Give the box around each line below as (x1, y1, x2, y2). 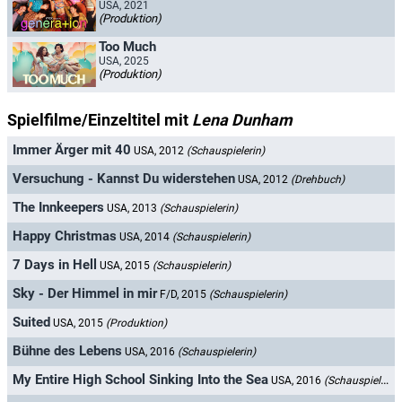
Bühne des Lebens (13, 343, 122, 360)
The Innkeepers (13, 199, 104, 216)
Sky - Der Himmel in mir (13, 285, 157, 302)
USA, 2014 (119, 231, 172, 244)
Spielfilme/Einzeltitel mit (7, 110, 192, 129)
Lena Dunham (192, 110, 293, 129)
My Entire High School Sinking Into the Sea (13, 371, 268, 389)
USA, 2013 (107, 202, 160, 215)
